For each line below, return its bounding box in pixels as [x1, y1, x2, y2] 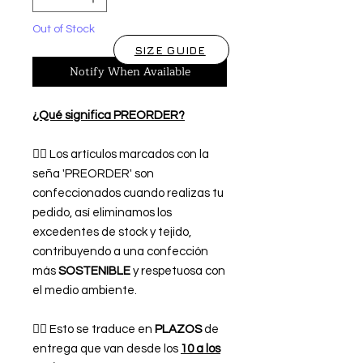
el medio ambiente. [32, 284, 137, 297]
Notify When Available [69, 62, 190, 82]
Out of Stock [32, 23, 95, 36]
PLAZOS [155, 323, 202, 336]
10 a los [181, 343, 220, 356]
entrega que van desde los [32, 343, 181, 356]
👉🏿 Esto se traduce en [32, 323, 155, 336]
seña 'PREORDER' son [32, 168, 154, 181]
